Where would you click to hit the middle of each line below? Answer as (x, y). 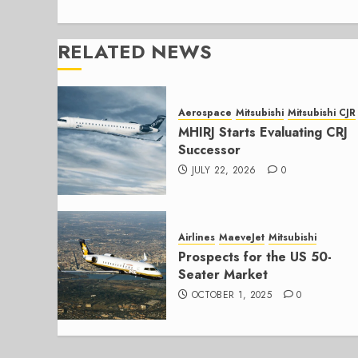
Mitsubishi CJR (322, 113)
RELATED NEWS (135, 51)
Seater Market (223, 275)
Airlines (197, 238)
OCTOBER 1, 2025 (232, 295)
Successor (209, 150)
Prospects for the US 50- (255, 257)
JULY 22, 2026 (224, 171)
